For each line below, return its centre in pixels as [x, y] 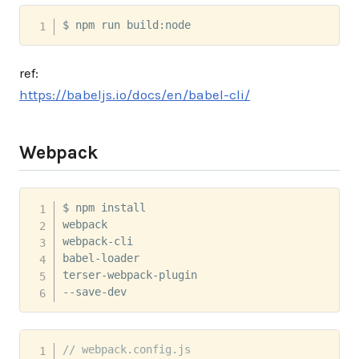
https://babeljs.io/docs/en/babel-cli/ [135, 94]
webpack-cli [101, 242]
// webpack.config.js [126, 349]
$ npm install [107, 208]
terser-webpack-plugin [133, 275]
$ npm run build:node [126, 24]
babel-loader [104, 258]
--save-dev [94, 292]
